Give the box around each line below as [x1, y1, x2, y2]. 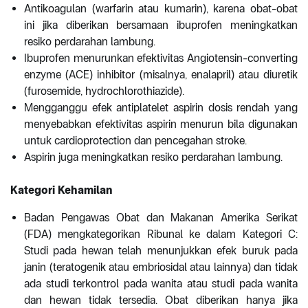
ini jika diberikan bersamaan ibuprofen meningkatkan [24, 19, 298, 32]
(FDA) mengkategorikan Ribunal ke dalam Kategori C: [24, 228, 298, 241]
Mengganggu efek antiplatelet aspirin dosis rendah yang [24, 101, 298, 115]
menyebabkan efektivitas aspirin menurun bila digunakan [24, 118, 298, 131]
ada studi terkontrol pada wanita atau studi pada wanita [24, 277, 298, 291]
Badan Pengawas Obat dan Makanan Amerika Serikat [24, 211, 298, 225]
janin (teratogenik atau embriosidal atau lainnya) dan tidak [24, 261, 298, 274]
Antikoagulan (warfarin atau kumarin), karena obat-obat [24, 2, 298, 16]
